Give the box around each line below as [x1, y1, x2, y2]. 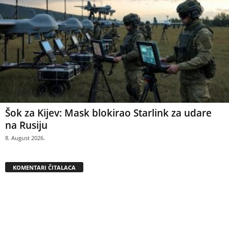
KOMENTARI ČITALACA [13, 163, 76, 171]
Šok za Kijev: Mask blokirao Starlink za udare [5, 106, 212, 120]
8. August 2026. [5, 133, 45, 142]
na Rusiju [5, 118, 48, 132]
